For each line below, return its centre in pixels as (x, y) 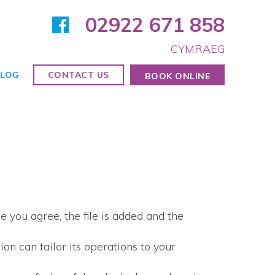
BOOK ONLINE (177, 76)
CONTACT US (78, 75)
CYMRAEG (198, 49)
